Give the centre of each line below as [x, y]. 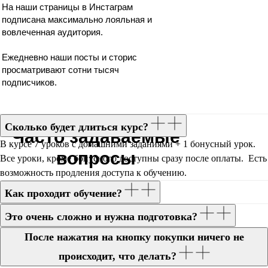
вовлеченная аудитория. [52, 32]
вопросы [96, 158]
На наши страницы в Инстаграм [67, 7]
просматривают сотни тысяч [60, 70]
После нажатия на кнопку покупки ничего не [134, 237]
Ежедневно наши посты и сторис [69, 57]
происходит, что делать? [117, 256]
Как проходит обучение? [63, 193]
